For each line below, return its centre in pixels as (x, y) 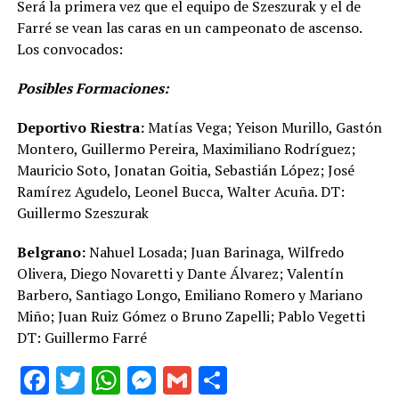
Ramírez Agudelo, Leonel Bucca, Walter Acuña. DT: (180, 191)
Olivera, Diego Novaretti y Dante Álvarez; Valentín (180, 273)
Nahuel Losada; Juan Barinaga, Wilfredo (216, 252)
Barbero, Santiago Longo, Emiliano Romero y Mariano (189, 295)
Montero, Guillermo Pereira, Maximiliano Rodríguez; (186, 149)
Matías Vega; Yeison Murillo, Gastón (263, 127)
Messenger (224, 380)
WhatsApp (184, 380)
